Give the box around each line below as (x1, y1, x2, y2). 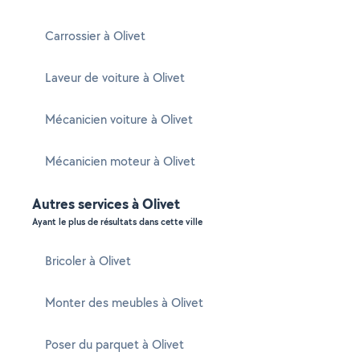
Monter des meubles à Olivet (45, 294, 203, 311)
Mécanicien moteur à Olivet (45, 153, 195, 170)
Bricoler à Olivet (45, 252, 131, 269)
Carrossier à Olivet (45, 27, 145, 44)
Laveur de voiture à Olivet (45, 69, 185, 86)
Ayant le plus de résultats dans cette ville (32, 215, 202, 228)
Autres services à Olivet (32, 194, 180, 214)
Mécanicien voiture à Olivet (45, 111, 193, 128)
